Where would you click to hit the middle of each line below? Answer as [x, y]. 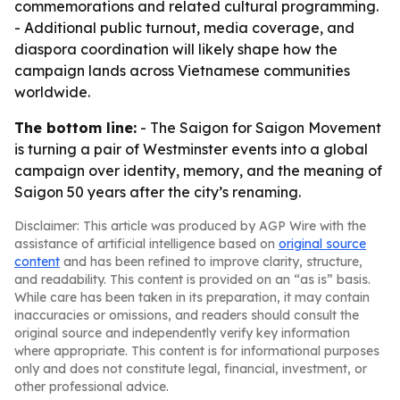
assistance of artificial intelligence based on [146, 244]
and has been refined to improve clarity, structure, [211, 262]
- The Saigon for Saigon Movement [259, 128]
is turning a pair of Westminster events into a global [191, 149]
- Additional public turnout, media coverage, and [184, 28]
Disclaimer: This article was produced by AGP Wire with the [190, 226]
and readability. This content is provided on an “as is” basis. [192, 279]
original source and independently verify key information [182, 333]
